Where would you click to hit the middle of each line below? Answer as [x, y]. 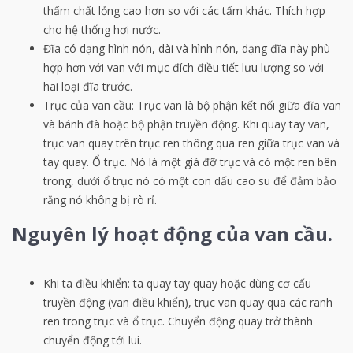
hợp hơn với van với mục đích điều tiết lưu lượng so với [184, 67]
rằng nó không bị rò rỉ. [100, 199]
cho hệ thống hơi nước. [102, 29]
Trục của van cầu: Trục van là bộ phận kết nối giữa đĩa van [192, 105]
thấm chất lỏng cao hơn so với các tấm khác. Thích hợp [184, 10]
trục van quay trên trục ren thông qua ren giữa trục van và [191, 143]
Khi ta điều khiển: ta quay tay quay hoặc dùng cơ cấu [177, 283]
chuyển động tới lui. [93, 340]
